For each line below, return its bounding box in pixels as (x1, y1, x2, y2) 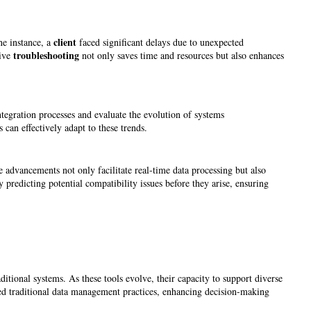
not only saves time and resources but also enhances (79, 49, 284, 62)
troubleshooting (13, 48, 79, 63)
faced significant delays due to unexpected (76, 35, 244, 49)
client (53, 35, 76, 50)
